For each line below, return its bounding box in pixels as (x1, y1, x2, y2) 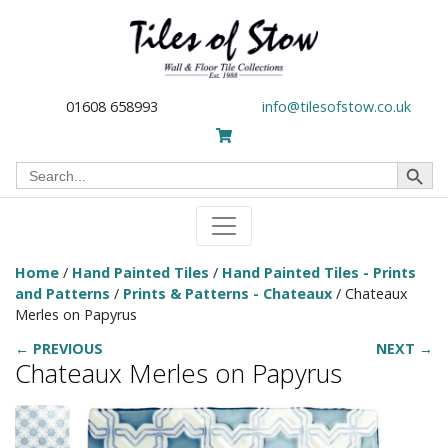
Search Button (395, 151, 443, 170)
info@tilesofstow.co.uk (261, 97, 411, 116)
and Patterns (15, 284, 110, 303)
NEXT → (376, 339, 433, 359)
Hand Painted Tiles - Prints (222, 263, 416, 282)
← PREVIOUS (15, 339, 103, 359)
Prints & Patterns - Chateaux (123, 284, 332, 303)
